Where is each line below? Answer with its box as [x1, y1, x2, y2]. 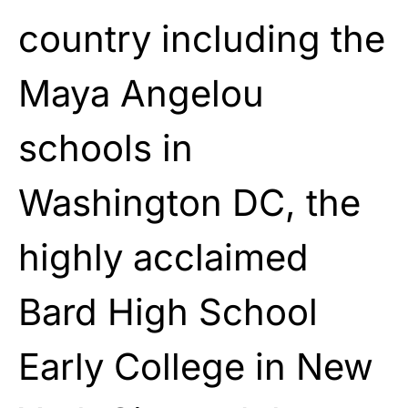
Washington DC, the [18, 179, 361, 225]
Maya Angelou [18, 70, 264, 116]
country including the [18, 15, 385, 61]
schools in [18, 125, 193, 170]
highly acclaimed [18, 234, 309, 280]
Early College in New [18, 343, 373, 389]
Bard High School [18, 289, 318, 334]
